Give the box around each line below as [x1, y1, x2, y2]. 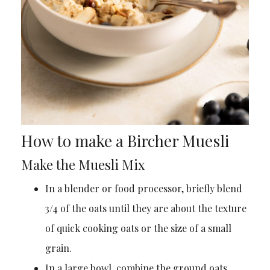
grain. [45, 242, 72, 255]
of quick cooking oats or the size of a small [45, 222, 231, 235]
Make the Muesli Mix [20, 155, 145, 174]
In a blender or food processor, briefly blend [45, 182, 242, 195]
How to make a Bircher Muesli [20, 130, 229, 152]
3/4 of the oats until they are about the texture [45, 202, 246, 215]
